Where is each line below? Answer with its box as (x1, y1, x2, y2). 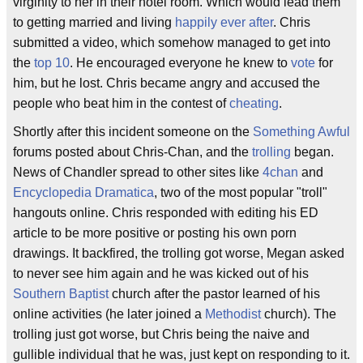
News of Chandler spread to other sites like (13, 164, 263, 179)
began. (291, 144, 334, 159)
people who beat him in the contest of (13, 96, 229, 110)
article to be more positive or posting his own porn (13, 225, 297, 240)
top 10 (34, 55, 70, 70)
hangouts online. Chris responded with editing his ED (13, 205, 318, 220)
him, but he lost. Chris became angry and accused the (13, 75, 320, 90)
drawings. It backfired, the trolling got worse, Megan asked (13, 246, 344, 260)
